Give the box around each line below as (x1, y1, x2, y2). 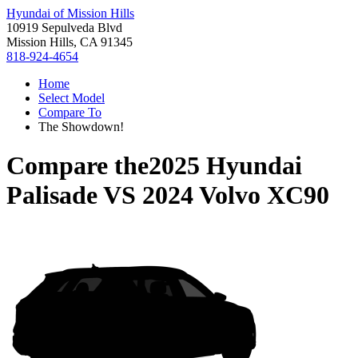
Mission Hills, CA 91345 (6, 35, 133, 49)
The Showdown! (38, 120, 124, 133)
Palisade (6, 181, 97, 210)
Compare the (6, 151, 149, 181)
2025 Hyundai (149, 151, 302, 181)
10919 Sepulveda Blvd (6, 21, 122, 34)
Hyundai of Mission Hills (6, 6, 134, 20)
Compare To (38, 105, 101, 119)
